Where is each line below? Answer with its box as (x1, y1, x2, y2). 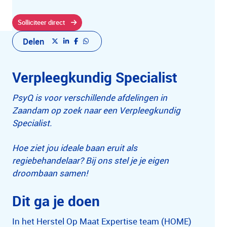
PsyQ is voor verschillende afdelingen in (12, 92, 167, 103)
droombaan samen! (12, 167, 88, 179)
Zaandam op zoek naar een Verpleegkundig (12, 104, 180, 116)
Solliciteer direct (18, 18, 65, 27)
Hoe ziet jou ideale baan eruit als (12, 142, 137, 154)
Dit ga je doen (12, 191, 100, 210)
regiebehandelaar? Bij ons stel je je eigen (12, 155, 169, 166)
